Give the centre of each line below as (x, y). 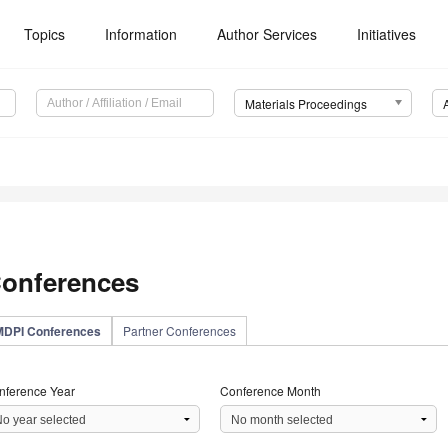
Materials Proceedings (305, 104)
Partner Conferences (179, 331)
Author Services (267, 34)
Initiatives (387, 34)
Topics (45, 34)
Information (141, 34)
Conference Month (270, 391)
